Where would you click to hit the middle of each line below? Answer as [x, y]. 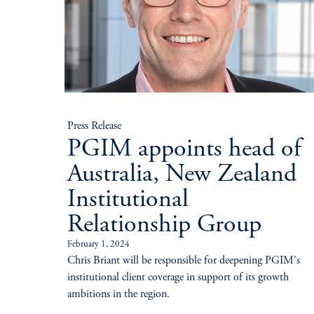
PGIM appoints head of [184, 150]
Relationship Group [164, 225]
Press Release [94, 126]
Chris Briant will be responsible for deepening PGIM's [184, 260]
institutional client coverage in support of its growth [178, 277]
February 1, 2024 [98, 245]
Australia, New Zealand [182, 175]
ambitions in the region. [118, 294]
